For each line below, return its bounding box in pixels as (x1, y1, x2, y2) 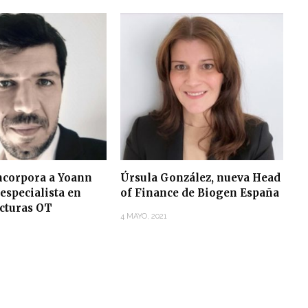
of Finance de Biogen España (120, 186, 279, 200)
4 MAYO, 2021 (120, 212, 167, 221)
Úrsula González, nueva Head (120, 171, 280, 185)
